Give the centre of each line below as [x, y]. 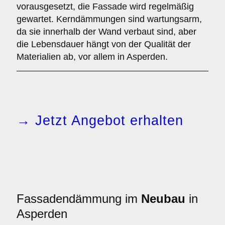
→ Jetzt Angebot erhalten [100, 121]
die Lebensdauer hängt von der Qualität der [104, 44]
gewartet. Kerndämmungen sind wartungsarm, [109, 19]
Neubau [163, 199]
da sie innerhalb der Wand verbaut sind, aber [106, 32]
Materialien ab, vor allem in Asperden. [92, 57]
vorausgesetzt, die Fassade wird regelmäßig [105, 7]
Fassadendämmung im [79, 199]
